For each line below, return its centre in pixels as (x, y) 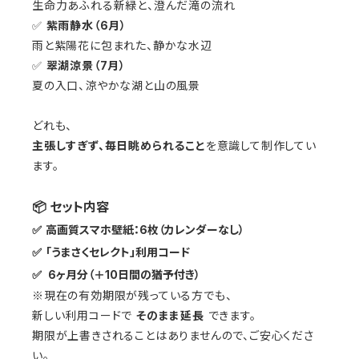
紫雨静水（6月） (87, 26)
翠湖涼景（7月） (86, 66)
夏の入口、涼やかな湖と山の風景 (117, 86)
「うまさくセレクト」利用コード (117, 252)
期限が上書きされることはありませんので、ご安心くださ (173, 336)
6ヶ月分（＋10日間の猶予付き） (125, 275)
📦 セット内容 (71, 207)
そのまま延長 (170, 316)
